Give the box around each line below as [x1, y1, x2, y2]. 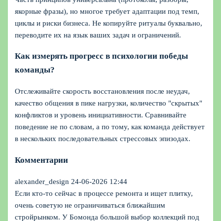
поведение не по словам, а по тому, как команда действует [15, 123, 205, 131]
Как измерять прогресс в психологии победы [15, 51, 188, 61]
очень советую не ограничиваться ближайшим [15, 201, 166, 209]
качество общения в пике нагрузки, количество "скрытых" [15, 99, 203, 108]
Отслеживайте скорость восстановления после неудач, [15, 87, 190, 96]
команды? [15, 65, 55, 75]
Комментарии [15, 155, 69, 165]
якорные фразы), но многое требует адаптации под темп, [15, 7, 200, 16]
